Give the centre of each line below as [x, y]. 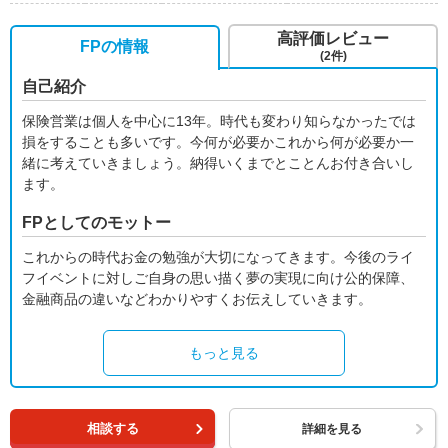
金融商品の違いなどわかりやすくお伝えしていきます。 [197, 298]
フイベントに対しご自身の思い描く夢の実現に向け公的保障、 [218, 277]
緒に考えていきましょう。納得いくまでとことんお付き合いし [218, 162]
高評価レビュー [333, 38]
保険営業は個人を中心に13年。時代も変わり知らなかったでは [219, 120]
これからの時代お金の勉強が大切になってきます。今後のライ [218, 256]
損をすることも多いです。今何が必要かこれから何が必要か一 [218, 141]
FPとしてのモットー [96, 222]
